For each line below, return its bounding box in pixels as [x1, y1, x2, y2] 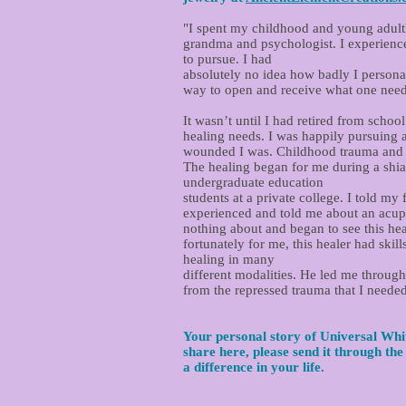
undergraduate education [183, 175, 324, 189]
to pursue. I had [183, 52, 272, 66]
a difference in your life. [183, 360, 324, 374]
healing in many [183, 252, 275, 266]
